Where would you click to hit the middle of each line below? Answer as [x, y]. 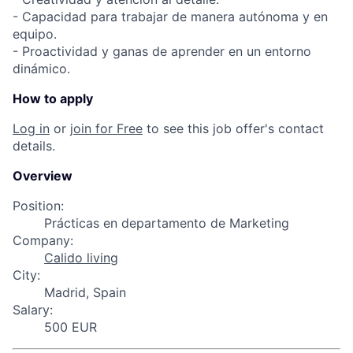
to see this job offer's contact [233, 128]
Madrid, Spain [85, 292]
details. [34, 146]
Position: [38, 206]
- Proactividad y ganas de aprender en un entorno [162, 51]
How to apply [53, 98]
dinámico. [41, 69]
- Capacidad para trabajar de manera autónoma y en [170, 17]
